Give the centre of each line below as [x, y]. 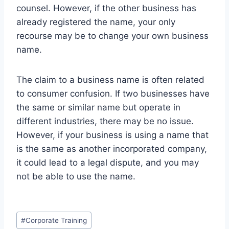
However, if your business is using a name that [112, 135]
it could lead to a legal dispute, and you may [108, 162]
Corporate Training [56, 220]
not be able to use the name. [76, 176]
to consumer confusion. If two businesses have [113, 93]
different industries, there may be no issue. [105, 121]
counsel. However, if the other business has [106, 8]
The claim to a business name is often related [110, 79]
